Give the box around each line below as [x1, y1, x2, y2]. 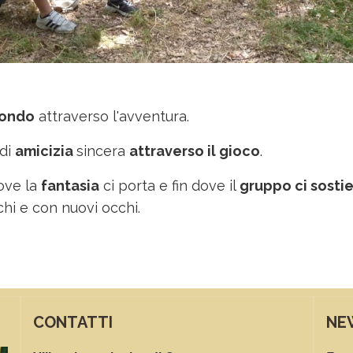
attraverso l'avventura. [35, 107, 189, 124]
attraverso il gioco [129, 142, 260, 159]
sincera [76, 142, 129, 159]
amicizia [15, 142, 76, 159]
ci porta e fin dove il [99, 176, 240, 194]
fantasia [41, 176, 99, 194]
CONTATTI [33, 312, 113, 332]
